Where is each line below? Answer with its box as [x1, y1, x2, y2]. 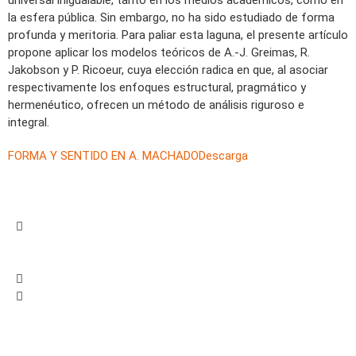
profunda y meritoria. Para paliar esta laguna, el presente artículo [8, 28, 348, 42]
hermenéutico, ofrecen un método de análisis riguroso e [8, 98, 304, 112]
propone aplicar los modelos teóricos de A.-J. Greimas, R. [8, 45, 310, 60]
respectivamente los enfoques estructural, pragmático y [8, 80, 306, 95]
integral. [8, 115, 49, 130]
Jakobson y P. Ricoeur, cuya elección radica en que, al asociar [8, 63, 328, 77]
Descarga [199, 149, 248, 163]
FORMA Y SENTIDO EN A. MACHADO [8, 149, 199, 163]
